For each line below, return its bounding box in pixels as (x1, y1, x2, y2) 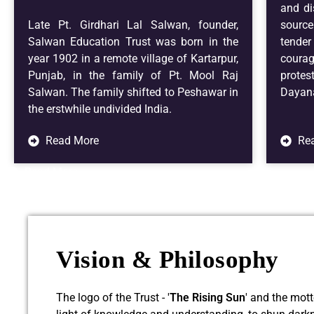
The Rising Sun (170, 291, 245, 304)
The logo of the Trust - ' (56, 291, 170, 304)
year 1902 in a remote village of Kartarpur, (28, 52, 238, 65)
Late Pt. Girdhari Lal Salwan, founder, (28, 18, 238, 32)
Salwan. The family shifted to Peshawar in (28, 86, 238, 99)
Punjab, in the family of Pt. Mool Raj (28, 69, 238, 82)
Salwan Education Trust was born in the (28, 35, 238, 48)
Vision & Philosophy (56, 246, 279, 273)
